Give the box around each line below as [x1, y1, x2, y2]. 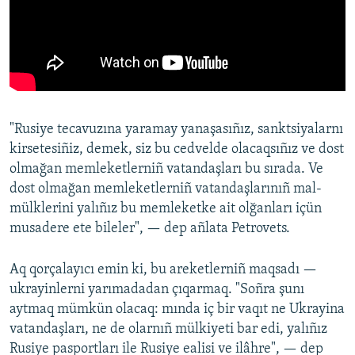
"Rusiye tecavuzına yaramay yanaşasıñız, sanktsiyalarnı [10, 122, 343, 138]
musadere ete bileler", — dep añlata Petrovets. [10, 221, 290, 237]
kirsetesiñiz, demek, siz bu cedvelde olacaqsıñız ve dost [10, 142, 344, 158]
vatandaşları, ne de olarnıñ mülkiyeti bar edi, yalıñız [10, 322, 327, 338]
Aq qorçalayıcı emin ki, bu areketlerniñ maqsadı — [10, 262, 317, 278]
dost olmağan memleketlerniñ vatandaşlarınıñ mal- [10, 181, 322, 197]
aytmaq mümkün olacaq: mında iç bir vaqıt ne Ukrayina [10, 302, 345, 318]
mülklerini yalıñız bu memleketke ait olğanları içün [10, 201, 322, 217]
